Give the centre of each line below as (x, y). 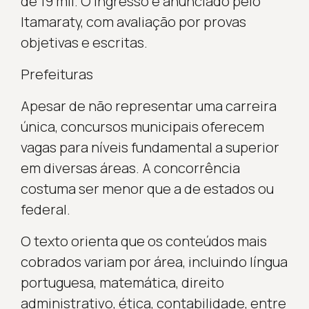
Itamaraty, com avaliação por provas (133, 21)
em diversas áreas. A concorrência (130, 168)
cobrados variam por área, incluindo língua (154, 261)
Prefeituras (57, 74)
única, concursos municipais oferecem (142, 126)
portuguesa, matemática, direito (122, 282)
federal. (45, 209)
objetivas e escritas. (84, 42)
